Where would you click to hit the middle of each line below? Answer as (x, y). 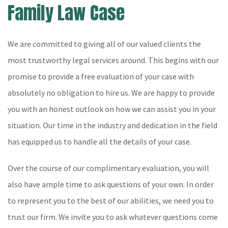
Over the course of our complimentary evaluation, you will (108, 168)
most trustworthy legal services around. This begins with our (113, 60)
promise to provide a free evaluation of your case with (101, 76)
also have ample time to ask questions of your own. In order (111, 184)
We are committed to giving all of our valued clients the (104, 44)
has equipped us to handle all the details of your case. (99, 141)
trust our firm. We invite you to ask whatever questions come (113, 217)
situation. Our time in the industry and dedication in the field (112, 125)
